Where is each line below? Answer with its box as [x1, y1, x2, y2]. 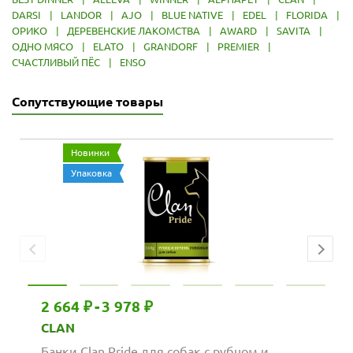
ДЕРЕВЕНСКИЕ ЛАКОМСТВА [67, 24, 200, 36]
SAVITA [277, 24, 310, 36]
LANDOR [61, 9, 102, 20]
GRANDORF [143, 40, 198, 52]
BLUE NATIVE [162, 9, 223, 20]
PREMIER [217, 40, 259, 52]
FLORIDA [286, 9, 328, 20]
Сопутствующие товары [12, 94, 163, 109]
